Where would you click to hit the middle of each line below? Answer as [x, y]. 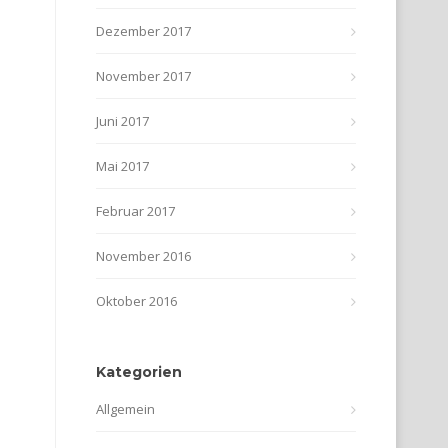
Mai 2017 [122, 166]
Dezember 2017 [143, 31]
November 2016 [143, 256]
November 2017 [143, 76]
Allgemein [125, 409]
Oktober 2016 [136, 301]
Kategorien [139, 372]
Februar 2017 [135, 211]
